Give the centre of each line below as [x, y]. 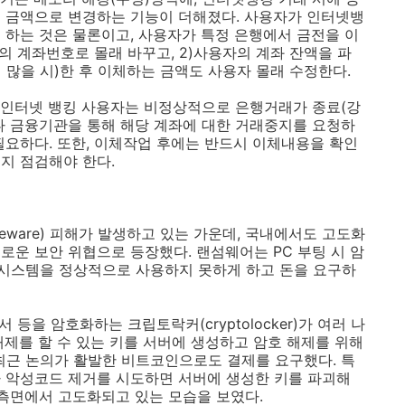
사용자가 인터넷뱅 [304, 16]
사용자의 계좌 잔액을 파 [273, 52]
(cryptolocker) [249, 324]
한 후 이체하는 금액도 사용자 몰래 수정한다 [203, 71]
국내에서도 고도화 [305, 233]
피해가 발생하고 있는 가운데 [143, 233]
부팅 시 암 [331, 251]
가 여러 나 [332, 324]
